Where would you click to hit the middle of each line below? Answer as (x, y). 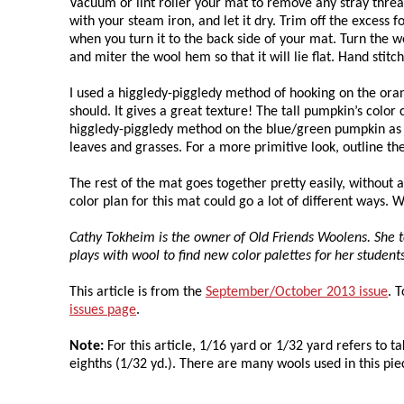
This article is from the (138, 292)
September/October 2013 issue (297, 292)
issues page (103, 310)
